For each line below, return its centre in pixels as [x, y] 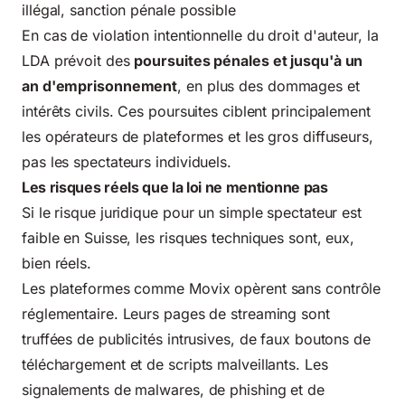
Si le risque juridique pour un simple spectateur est [192, 212]
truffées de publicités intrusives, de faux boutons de [196, 339]
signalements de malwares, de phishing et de [173, 389]
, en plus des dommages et [268, 85]
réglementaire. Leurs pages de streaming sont [176, 313]
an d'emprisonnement [100, 85]
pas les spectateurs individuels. [127, 161]
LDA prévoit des [78, 60]
